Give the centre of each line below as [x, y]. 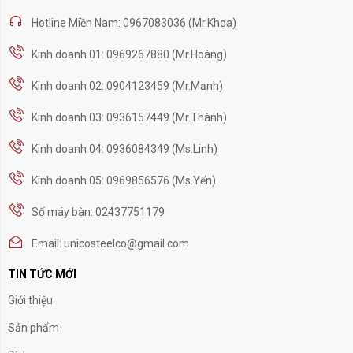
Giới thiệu [30, 300]
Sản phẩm [33, 328]
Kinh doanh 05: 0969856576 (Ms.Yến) [124, 180]
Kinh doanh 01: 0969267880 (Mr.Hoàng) [129, 54]
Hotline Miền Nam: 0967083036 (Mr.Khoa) [134, 23]
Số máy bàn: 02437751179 [98, 212]
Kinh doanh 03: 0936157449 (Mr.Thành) [129, 117]
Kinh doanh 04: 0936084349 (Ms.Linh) [124, 149]
